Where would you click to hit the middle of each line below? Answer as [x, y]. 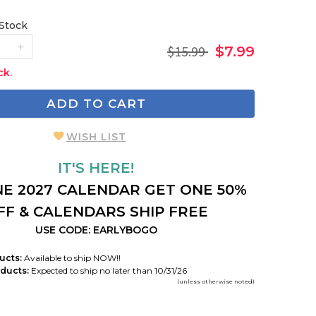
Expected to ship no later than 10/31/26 [108, 270]
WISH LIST [96, 136]
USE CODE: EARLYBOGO [96, 230]
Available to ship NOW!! [71, 257]
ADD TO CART [96, 104]
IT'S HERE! [96, 168]
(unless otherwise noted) [216, 281]
